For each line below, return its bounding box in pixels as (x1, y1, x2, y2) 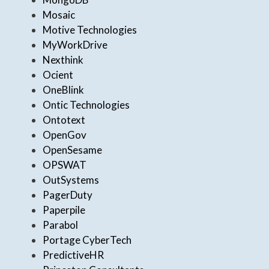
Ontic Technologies (43, 98, 130, 112)
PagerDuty (43, 189, 92, 202)
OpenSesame (43, 144, 102, 157)
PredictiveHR (43, 249, 104, 262)
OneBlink (43, 83, 84, 97)
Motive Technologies (43, 23, 137, 37)
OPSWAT (43, 159, 86, 172)
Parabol (43, 219, 78, 232)
